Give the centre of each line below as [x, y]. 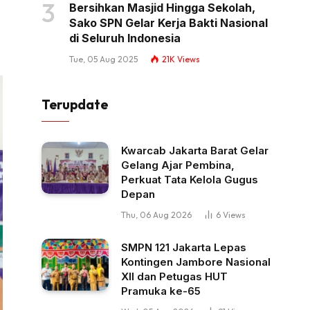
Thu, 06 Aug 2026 [156, 215]
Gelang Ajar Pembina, [178, 165]
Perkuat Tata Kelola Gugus [190, 180]
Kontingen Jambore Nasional [196, 262]
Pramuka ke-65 [161, 291]
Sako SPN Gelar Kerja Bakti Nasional [168, 23]
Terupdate [75, 105]
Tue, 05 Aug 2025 [103, 60]
